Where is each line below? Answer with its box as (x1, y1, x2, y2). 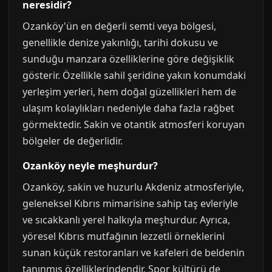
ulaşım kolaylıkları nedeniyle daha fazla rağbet (22, 101, 234, 115)
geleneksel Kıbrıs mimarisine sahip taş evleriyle (22, 197, 238, 210)
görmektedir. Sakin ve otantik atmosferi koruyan (22, 118, 245, 131)
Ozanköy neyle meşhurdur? (22, 159, 158, 172)
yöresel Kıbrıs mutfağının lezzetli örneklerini (22, 229, 225, 243)
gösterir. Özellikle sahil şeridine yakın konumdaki (22, 69, 246, 82)
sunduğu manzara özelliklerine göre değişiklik (22, 52, 234, 66)
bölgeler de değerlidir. (22, 134, 123, 148)
